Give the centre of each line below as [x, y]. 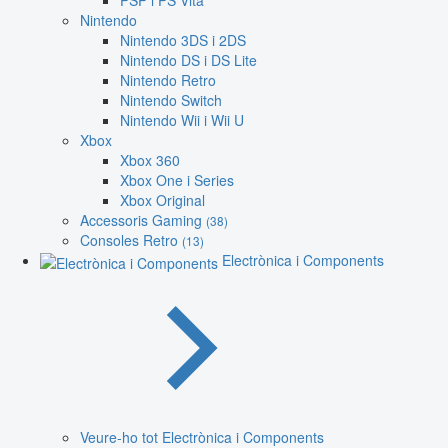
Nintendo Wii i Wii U [182, 120]
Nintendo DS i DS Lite [188, 60]
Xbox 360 [150, 160]
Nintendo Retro [168, 80]
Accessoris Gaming [143, 220]
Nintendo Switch [171, 100]
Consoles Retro [131, 240]
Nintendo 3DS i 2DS [183, 40]
